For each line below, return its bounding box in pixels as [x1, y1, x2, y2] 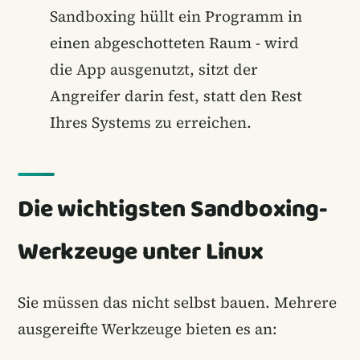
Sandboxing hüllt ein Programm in [50, 5, 302, 27]
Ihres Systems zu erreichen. [50, 111, 252, 133]
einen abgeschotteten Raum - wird [50, 31, 299, 53]
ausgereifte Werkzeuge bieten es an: [18, 317, 277, 339]
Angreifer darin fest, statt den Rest [50, 84, 302, 106]
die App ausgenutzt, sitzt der [50, 58, 258, 80]
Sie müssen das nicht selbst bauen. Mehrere [18, 291, 337, 313]
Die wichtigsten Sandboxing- [18, 190, 328, 229]
